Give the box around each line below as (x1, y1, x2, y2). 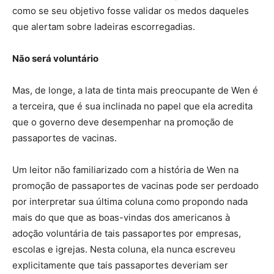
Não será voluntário (12, 53, 98, 65)
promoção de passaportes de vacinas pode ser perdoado (12, 180, 259, 192)
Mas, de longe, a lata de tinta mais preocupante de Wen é (12, 84, 258, 97)
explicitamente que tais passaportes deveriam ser (12, 259, 228, 272)
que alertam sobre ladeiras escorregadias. (12, 21, 195, 33)
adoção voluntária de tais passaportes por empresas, (12, 228, 241, 240)
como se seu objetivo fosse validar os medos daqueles (12, 5, 249, 17)
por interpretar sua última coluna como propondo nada (12, 196, 248, 208)
